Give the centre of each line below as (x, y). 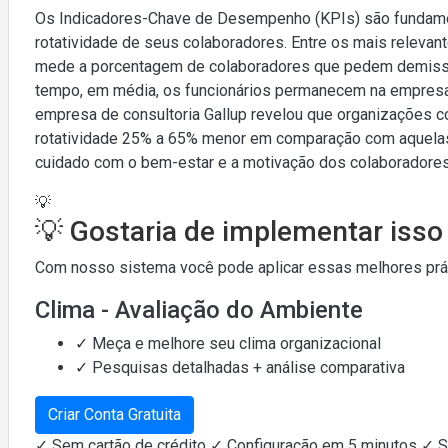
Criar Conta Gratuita (114, 414)
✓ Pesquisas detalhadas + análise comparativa (240, 367)
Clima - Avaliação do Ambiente (199, 309)
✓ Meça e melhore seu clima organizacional (228, 343)
